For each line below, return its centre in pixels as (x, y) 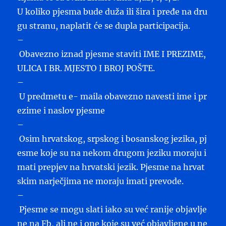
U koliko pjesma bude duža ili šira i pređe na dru (112, 11)
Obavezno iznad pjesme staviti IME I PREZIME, (113, 54)
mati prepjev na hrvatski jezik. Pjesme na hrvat (111, 167)
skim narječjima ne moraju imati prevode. (101, 181)
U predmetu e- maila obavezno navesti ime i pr (112, 96)
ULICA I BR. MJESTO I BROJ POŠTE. (86, 68)
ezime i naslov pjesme (61, 110)
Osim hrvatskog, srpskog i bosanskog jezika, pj (112, 138)
